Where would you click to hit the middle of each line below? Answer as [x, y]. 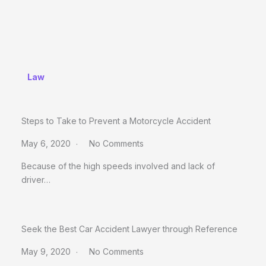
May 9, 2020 [47, 251]
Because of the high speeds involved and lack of [118, 166]
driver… [36, 179]
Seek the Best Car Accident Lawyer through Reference [129, 229]
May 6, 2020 [47, 143]
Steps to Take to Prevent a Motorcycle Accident [116, 121]
